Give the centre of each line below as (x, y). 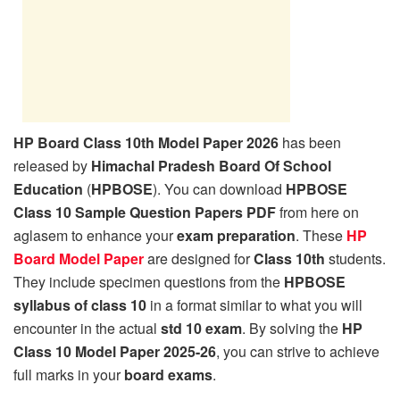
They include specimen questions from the (149, 281)
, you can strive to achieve (298, 351)
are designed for (199, 258)
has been (310, 142)
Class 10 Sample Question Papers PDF (145, 212)
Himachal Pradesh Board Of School (211, 165)
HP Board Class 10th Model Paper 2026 (146, 142)
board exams (168, 374)
